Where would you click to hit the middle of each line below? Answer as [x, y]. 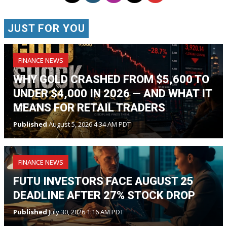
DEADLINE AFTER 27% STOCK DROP [104, 196]
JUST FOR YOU [46, 29]
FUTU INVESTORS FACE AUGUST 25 [103, 181]
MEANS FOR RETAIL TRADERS [89, 108]
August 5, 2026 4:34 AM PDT [89, 124]
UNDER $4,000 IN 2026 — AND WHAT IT [112, 94]
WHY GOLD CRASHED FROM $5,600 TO [111, 80]
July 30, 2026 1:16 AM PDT [85, 212]
